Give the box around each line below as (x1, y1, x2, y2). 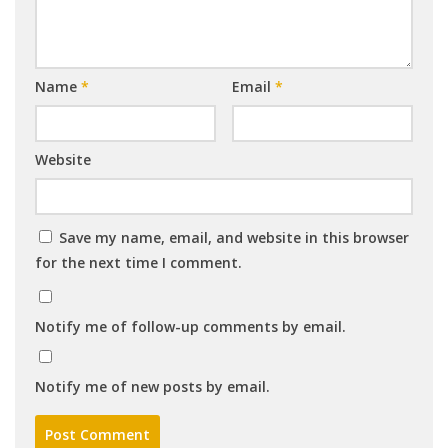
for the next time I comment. (35, 253, 242, 273)
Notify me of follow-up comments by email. (35, 317, 346, 337)
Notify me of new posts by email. (35, 377, 270, 397)
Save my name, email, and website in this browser (59, 228, 409, 248)
